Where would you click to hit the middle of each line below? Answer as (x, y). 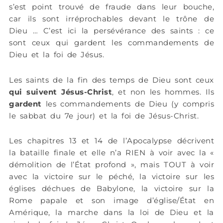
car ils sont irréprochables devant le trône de (111, 19)
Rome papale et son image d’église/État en (111, 200)
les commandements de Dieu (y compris (128, 104)
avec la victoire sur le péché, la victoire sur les (111, 176)
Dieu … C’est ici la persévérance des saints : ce (111, 31)
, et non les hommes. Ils (163, 92)
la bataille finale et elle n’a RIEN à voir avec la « (111, 152)
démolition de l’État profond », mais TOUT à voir (111, 164)
